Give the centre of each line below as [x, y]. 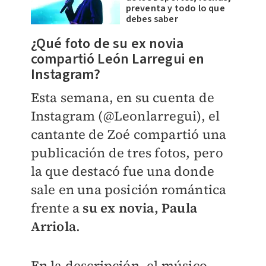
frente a [57, 208]
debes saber [152, 19]
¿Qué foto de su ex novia [107, 44]
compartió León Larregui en [118, 59]
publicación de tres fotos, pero [127, 153]
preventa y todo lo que [175, 8]
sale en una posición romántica [129, 189]
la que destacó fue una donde [123, 171]
